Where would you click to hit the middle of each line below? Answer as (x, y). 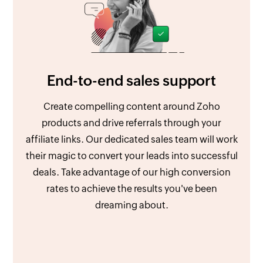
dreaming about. (131, 205)
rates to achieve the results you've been (131, 189)
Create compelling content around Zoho (131, 107)
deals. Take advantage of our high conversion (131, 173)
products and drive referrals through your (131, 123)
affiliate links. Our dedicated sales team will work (131, 140)
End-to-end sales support (131, 81)
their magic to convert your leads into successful (131, 156)
